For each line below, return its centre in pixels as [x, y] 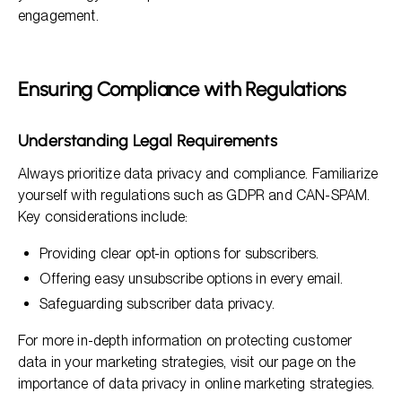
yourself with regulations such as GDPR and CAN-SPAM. [194, 195]
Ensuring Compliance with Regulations [183, 89]
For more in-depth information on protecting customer [185, 341]
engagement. [58, 16]
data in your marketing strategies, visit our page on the [187, 362]
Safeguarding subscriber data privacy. [157, 304]
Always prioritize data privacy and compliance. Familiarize [198, 174]
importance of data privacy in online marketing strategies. [197, 384]
